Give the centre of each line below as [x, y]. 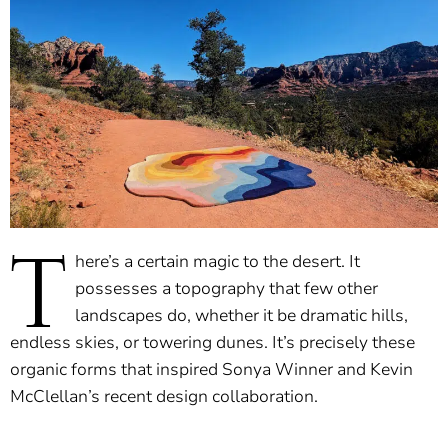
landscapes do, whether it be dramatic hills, [241, 316]
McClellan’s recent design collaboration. [164, 397]
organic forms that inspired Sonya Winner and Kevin [211, 370]
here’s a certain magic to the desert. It [217, 262]
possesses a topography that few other [226, 289]
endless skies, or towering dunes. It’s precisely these [212, 343]
